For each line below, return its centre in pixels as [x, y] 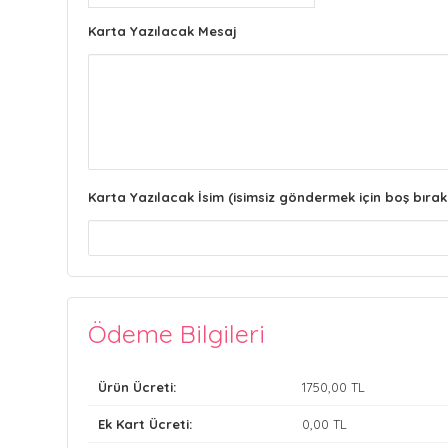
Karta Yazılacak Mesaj [163, 31]
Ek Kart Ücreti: [145, 424]
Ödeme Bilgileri [177, 333]
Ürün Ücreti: [137, 387]
